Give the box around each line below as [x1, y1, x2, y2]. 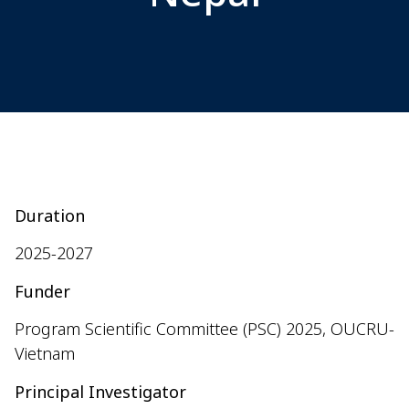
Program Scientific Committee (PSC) [15, 318, 281, 341]
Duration [15, 204, 85, 226]
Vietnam [15, 342, 75, 365]
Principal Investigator [15, 380, 195, 403]
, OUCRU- [322, 318, 394, 341]
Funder [15, 279, 70, 302]
